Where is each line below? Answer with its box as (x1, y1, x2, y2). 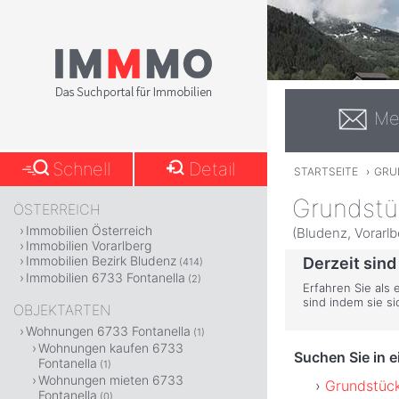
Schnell (53, 159, 111, 180)
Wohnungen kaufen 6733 (38, 340, 183, 355)
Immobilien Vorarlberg (26, 238, 151, 253)
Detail (189, 159, 236, 180)
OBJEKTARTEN (13, 301, 110, 319)
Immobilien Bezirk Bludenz (26, 253, 176, 268)
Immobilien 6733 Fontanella (26, 270, 185, 285)
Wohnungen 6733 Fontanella (26, 323, 191, 338)
